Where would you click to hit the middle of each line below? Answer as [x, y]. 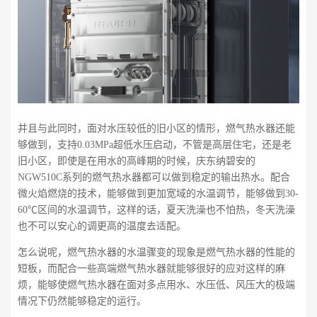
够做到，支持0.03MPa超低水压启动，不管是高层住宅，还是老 [155, 144]
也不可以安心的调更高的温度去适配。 [102, 226]
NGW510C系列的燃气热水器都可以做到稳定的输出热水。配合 [154, 177]
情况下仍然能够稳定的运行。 [82, 301]
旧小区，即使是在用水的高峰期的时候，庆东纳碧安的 [137, 161]
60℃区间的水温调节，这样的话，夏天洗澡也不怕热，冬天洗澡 [156, 209]
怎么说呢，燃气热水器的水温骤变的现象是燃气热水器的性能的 [156, 252]
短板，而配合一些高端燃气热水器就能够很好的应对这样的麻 [151, 268]
